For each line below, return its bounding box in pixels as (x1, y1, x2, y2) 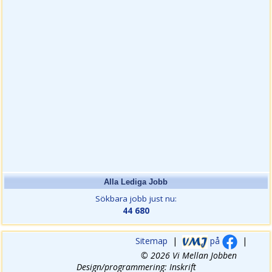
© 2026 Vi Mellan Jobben (141, 250, 237, 262)
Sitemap (135, 235, 168, 247)
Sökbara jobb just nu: (95, 192, 177, 204)
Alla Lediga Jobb (104, 177, 168, 186)
